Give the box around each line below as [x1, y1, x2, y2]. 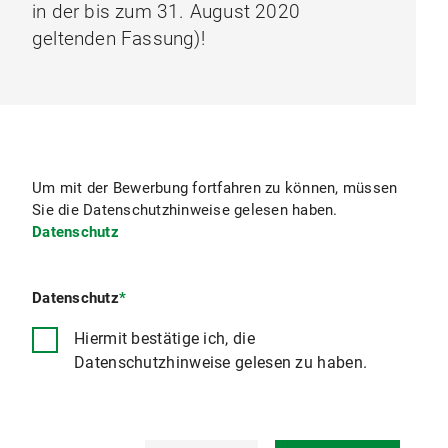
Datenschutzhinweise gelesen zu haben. [74, 352, 368, 372]
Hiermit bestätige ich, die [74, 328, 255, 348]
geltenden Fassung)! [32, 27, 205, 50]
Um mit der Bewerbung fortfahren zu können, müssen [32, 179, 398, 197]
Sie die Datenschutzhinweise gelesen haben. [32, 201, 338, 219]
